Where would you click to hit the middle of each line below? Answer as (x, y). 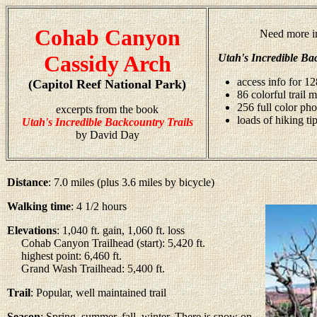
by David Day (107, 135)
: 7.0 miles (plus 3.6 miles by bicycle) (131, 182)
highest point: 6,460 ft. (64, 255)
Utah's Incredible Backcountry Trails (107, 122)
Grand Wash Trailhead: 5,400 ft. (86, 268)
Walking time (39, 206)
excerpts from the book (107, 109)
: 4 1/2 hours (99, 206)
